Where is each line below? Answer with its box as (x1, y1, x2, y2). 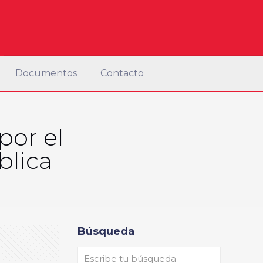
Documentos (15, 68, 77, 79)
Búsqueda (77, 225, 134, 238)
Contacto (100, 68, 144, 79)
